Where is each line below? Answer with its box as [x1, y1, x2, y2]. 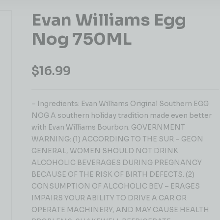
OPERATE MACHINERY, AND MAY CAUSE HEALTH [31, 205, 209, 214]
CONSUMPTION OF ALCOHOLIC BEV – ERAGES [31, 182, 200, 191]
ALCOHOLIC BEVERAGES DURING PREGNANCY [31, 158, 202, 167]
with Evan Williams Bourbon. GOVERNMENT [31, 123, 185, 132]
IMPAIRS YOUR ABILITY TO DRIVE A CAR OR [31, 193, 187, 202]
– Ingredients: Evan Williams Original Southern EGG [31, 99, 209, 108]
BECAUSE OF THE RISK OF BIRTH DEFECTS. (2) [31, 170, 194, 179]
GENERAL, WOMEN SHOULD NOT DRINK [31, 146, 178, 155]
